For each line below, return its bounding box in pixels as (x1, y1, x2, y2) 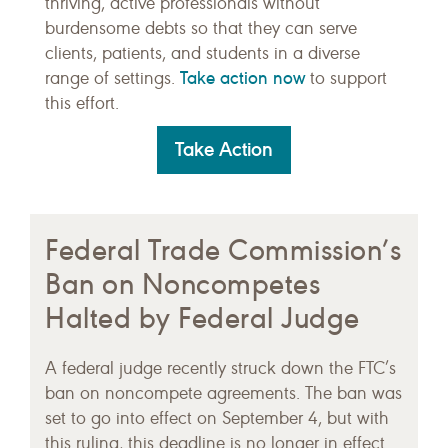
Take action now (180, 66, 305, 89)
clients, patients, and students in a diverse (45, 42, 360, 64)
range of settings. (45, 67, 180, 89)
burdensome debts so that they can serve (45, 17, 357, 39)
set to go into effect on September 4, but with (45, 407, 389, 429)
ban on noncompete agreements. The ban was (45, 382, 402, 404)
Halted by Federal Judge (45, 300, 360, 336)
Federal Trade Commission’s (45, 232, 402, 268)
